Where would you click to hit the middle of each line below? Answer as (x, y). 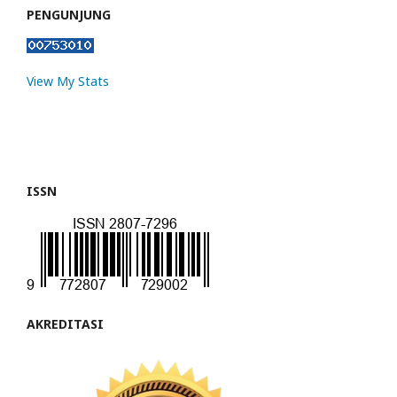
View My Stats (68, 81)
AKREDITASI (65, 323)
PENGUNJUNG (69, 14)
